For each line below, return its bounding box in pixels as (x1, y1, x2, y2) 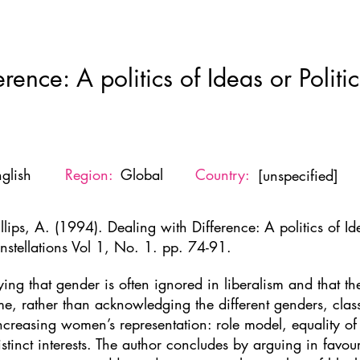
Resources (256, 31, 317, 48)
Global (121, 165, 163, 184)
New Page (104, 31, 168, 48)
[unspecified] (258, 166, 338, 185)
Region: (65, 165, 113, 184)
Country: (195, 165, 250, 184)
